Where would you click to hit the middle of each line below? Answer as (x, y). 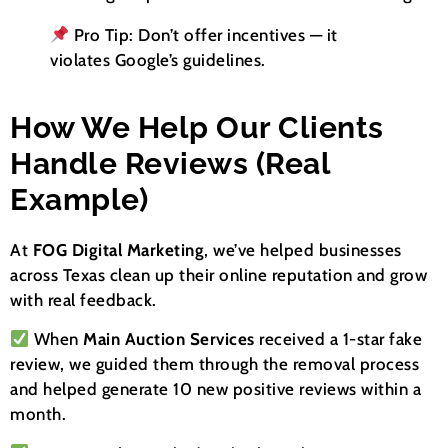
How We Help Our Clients (197, 127)
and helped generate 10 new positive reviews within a (215, 389)
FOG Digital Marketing (118, 249)
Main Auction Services (171, 339)
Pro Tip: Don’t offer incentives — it (203, 34)
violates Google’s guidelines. (158, 59)
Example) (79, 199)
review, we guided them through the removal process (214, 364)
